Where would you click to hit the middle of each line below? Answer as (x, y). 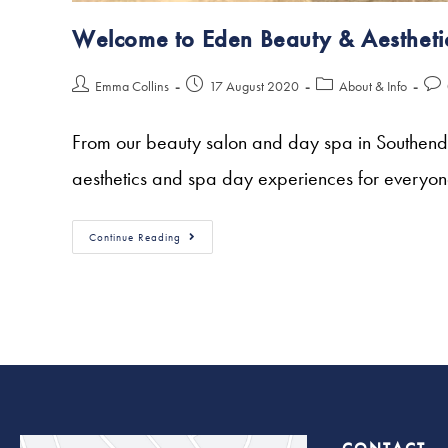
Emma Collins (132, 85)
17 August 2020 (254, 85)
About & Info (373, 85)
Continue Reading (135, 236)
